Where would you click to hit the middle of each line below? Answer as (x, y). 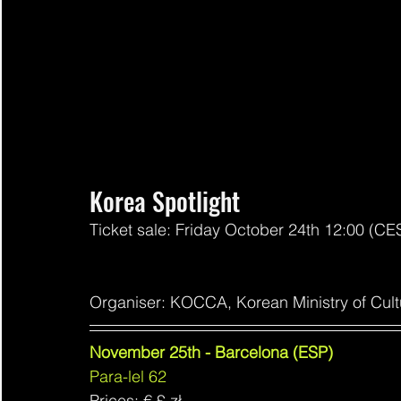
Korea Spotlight (165, 200)
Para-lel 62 (128, 376)
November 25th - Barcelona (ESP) (211, 352)
